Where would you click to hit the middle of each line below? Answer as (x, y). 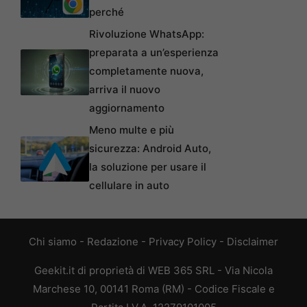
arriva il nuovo (125, 89)
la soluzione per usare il (148, 167)
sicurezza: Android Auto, (150, 148)
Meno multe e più (132, 130)
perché (107, 12)
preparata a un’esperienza (154, 52)
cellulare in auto (129, 185)
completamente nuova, (146, 71)
